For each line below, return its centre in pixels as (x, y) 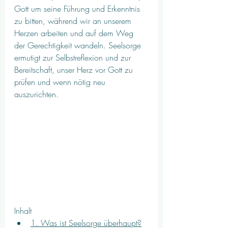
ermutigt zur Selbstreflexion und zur (74, 58)
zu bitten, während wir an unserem (74, 21)
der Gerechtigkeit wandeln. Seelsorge (79, 45)
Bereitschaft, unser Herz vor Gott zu (75, 70)
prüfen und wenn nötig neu (61, 82)
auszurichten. (36, 94)
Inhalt (23, 210)
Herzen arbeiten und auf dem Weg (75, 33)
